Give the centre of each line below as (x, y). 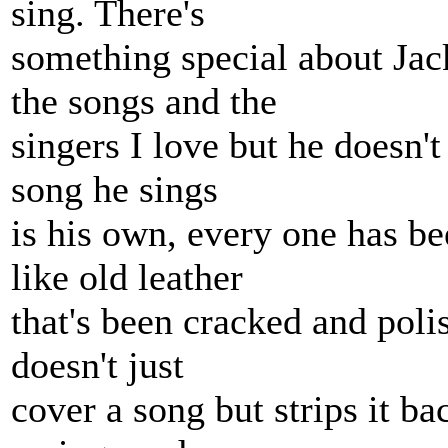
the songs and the (144, 101)
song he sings (114, 189)
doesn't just (97, 365)
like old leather (127, 277)
